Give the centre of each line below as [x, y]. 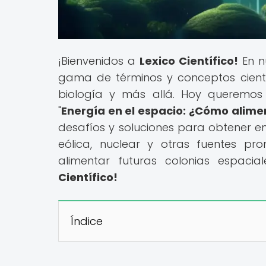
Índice [87, 221]
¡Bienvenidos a [99, 61]
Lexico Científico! [189, 61]
